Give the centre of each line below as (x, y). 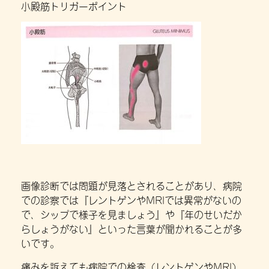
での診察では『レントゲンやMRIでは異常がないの (131, 200)
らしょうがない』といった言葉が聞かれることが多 (131, 228)
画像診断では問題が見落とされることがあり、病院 (131, 185)
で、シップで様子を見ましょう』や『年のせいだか (131, 214)
